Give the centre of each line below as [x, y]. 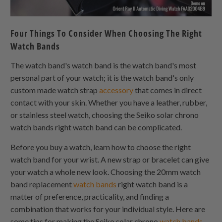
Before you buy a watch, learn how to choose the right [101, 147]
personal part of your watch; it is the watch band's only [102, 77]
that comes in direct [168, 90]
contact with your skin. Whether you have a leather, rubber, [109, 102]
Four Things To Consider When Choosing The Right [107, 33]
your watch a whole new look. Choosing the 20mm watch [106, 171]
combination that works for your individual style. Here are [108, 209]
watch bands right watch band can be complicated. [97, 127]
